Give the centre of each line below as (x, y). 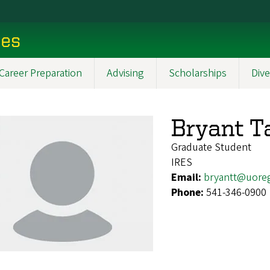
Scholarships (198, 73)
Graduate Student (211, 147)
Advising (125, 73)
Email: (187, 177)
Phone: (189, 192)
